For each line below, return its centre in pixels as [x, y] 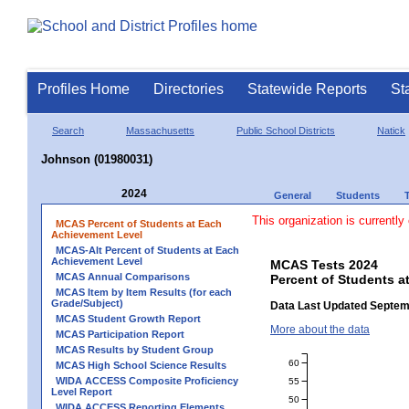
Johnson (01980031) [97, 159]
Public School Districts [286, 130]
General [293, 195]
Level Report [82, 391]
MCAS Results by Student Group [135, 349]
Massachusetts [160, 130]
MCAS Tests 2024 [324, 264]
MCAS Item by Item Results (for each [144, 292]
